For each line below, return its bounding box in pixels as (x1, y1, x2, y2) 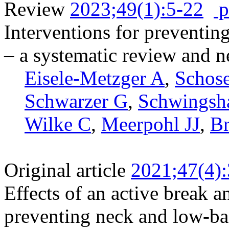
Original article (4, 158, 126, 181)
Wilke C (25, 112, 91, 135)
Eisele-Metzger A (25, 66, 165, 89)
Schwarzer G (25, 89, 128, 112)
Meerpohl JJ (101, 112, 200, 135)
